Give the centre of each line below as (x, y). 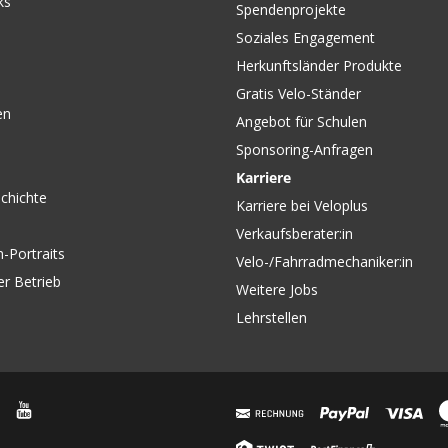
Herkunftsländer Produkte (319, 65)
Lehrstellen (271, 317)
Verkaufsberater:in (294, 233)
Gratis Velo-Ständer (298, 93)
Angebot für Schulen (301, 121)
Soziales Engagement (305, 37)
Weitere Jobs (277, 289)
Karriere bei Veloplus (302, 205)
